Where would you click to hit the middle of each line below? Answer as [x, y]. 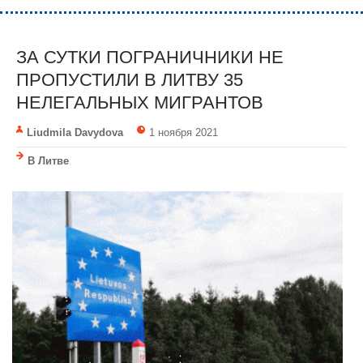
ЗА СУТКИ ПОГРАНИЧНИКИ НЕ [150, 57]
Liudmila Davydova [75, 132]
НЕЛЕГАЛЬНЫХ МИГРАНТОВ [140, 102]
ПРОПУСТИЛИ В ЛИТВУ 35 [130, 79]
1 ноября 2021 [183, 132]
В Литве [48, 160]
